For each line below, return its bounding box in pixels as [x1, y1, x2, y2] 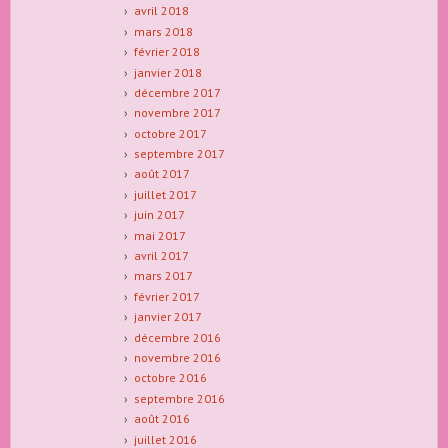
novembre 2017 [133, 105, 221, 121]
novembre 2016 [133, 349, 221, 365]
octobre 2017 [133, 125, 207, 141]
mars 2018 [133, 23, 193, 39]
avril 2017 [133, 248, 189, 264]
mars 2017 [133, 268, 193, 284]
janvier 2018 [133, 64, 202, 80]
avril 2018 [133, 3, 189, 19]
